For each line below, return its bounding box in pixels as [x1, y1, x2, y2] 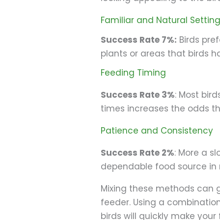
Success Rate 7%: [101, 33, 177, 46]
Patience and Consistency [101, 125, 216, 137]
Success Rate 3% [101, 89, 175, 101]
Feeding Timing [101, 67, 166, 79]
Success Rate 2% [101, 147, 175, 159]
